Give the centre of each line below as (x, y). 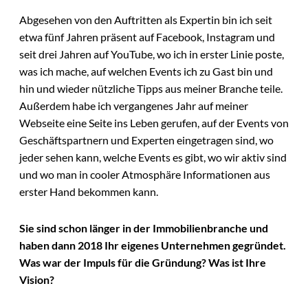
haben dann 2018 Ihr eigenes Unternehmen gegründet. (153, 245)
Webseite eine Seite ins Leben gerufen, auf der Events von (154, 122)
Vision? (37, 280)
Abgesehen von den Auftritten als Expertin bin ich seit (146, 19)
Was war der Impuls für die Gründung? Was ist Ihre (143, 263)
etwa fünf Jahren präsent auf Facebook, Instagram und (147, 36)
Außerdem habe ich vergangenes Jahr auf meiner (134, 105)
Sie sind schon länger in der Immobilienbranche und (144, 228)
